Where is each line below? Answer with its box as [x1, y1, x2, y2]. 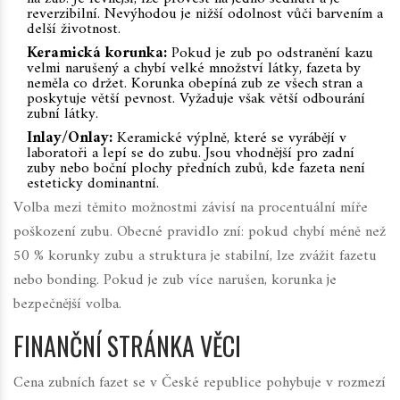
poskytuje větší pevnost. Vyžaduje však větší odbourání [27, 86, 365, 113]
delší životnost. [27, 16, 121, 44]
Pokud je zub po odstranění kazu [167, 40, 373, 68]
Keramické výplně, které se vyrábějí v [112, 125, 346, 153]
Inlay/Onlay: [27, 125, 112, 153]
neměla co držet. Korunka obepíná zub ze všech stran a [27, 71, 362, 98]
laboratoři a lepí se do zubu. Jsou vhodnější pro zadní [27, 140, 354, 168]
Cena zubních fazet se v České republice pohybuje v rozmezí [13, 370, 386, 397]
